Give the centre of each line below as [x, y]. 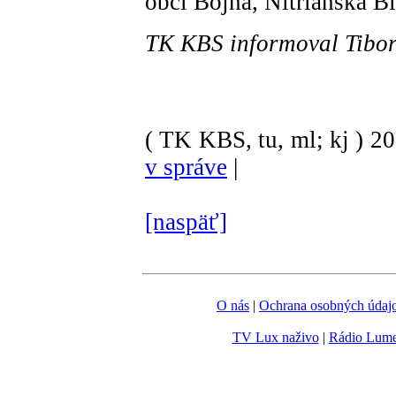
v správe [186, 167]
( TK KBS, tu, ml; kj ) [255, 139]
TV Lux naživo [275, 337]
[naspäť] [186, 221]
